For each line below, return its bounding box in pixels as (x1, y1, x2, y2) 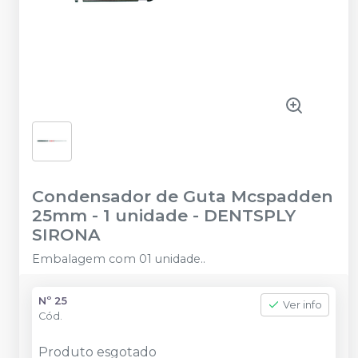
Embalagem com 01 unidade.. (32, 252, 205, 266)
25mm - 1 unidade (32, 205, 188, 225)
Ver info (283, 299, 322, 311)
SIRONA (32, 225, 101, 245)
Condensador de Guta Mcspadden (32, 186, 333, 206)
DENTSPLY (204, 205, 296, 225)
